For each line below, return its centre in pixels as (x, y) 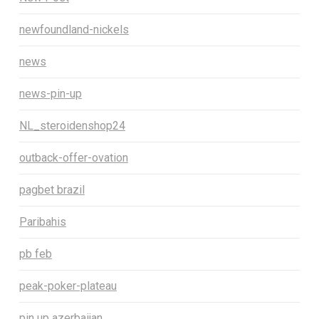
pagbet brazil (52, 190)
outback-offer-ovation (73, 158)
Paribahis (42, 222)
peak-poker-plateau (68, 286)
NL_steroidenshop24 (72, 126)
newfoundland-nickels (74, 30)
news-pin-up (50, 94)
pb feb (35, 254)
